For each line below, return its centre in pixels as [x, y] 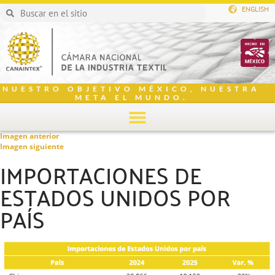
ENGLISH [255, 9]
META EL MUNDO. [131, 97]
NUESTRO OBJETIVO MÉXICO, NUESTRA [131, 89]
